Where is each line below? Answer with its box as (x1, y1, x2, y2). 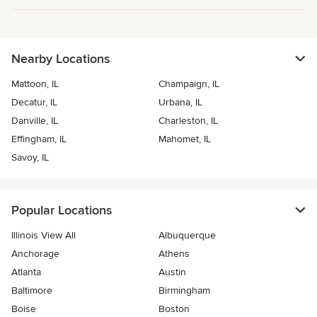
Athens (158, 247, 190, 260)
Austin (158, 265, 186, 278)
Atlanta (11, 265, 41, 278)
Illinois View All (11, 229, 76, 241)
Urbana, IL (158, 96, 202, 108)
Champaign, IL (158, 77, 219, 90)
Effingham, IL (11, 132, 67, 145)
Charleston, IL (158, 114, 218, 127)
